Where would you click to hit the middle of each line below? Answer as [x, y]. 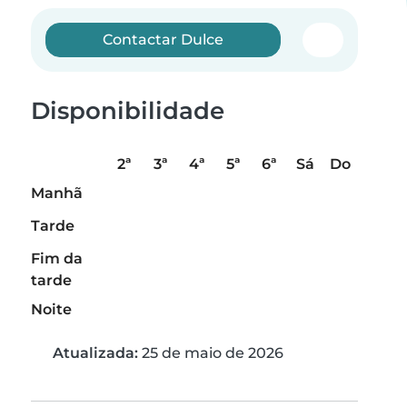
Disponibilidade [128, 111]
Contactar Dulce [164, 40]
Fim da [57, 259]
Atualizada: [95, 353]
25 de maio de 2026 [211, 353]
